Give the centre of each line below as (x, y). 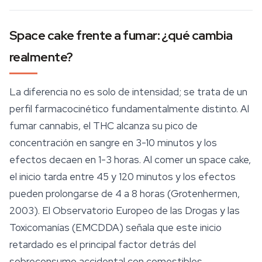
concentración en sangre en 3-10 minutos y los (113, 143)
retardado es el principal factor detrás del (103, 245)
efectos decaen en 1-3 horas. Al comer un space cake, (130, 160)
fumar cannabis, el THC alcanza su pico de (104, 126)
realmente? (41, 57)
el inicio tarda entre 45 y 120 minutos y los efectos (123, 177)
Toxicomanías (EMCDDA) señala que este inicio (116, 228)
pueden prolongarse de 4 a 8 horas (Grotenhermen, (125, 194)
